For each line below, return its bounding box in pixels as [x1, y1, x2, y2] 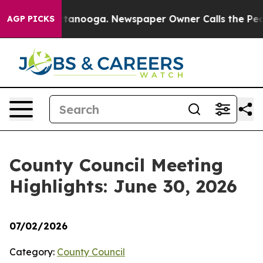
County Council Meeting [9, 154, 223, 176]
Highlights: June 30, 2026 [9, 175, 237, 197]
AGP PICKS [7, 14, 55, 24]
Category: [9, 246, 57, 258]
